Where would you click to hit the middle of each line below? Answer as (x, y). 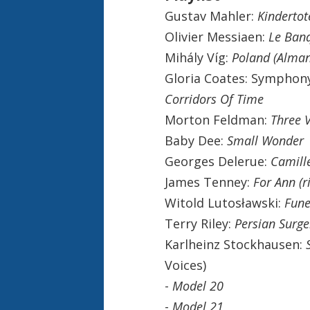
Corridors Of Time (214, 99)
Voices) (185, 265)
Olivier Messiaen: (216, 36)
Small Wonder (265, 140)
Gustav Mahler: (211, 16)
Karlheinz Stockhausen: (235, 244)
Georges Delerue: (217, 161)
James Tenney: (209, 182)
